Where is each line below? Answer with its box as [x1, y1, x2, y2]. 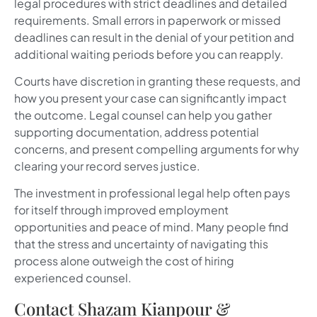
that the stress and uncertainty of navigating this [14, 236, 268, 252]
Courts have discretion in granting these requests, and [14, 74, 301, 89]
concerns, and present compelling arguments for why [14, 142, 299, 157]
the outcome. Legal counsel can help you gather [14, 108, 272, 123]
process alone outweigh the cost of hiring [14, 253, 234, 269]
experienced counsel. [14, 270, 132, 286]
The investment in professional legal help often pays [14, 185, 290, 201]
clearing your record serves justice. [14, 158, 200, 174]
